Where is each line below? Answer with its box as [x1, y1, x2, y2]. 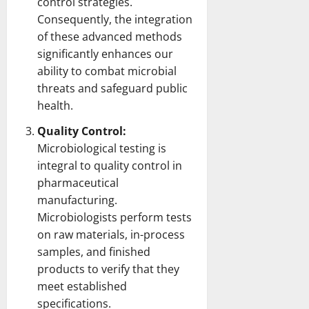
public [156, 80, 188, 96]
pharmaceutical [37, 175, 119, 190]
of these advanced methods [37, 28, 182, 44]
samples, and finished [37, 243, 150, 259]
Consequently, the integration [37, 11, 192, 27]
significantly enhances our [37, 46, 173, 61]
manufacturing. [37, 192, 117, 208]
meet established [37, 278, 127, 294]
